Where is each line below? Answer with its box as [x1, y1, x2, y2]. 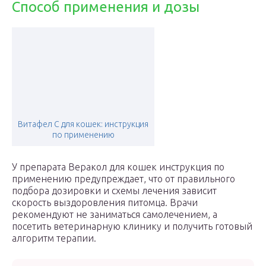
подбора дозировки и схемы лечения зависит [12, 185, 217, 196]
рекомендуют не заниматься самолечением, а [12, 209, 217, 220]
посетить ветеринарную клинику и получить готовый [12, 221, 252, 232]
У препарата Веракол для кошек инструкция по [12, 161, 224, 172]
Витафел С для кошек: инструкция [18, 119, 148, 129]
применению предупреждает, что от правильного [12, 173, 235, 184]
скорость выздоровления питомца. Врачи [12, 197, 198, 208]
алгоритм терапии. [12, 233, 96, 243]
